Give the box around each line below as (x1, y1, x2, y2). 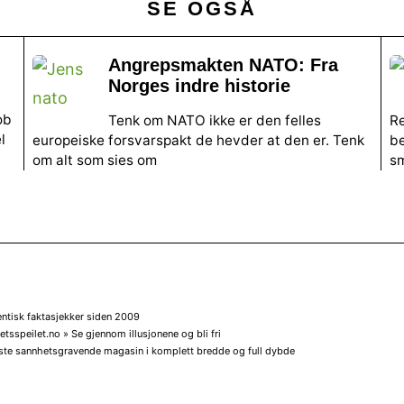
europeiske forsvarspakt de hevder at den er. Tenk (32, 131, 364, 149)
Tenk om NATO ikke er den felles (107, 111, 321, 129)
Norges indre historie (107, 76, 290, 96)
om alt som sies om (32, 151, 157, 169)
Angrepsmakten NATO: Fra (107, 55, 338, 76)
